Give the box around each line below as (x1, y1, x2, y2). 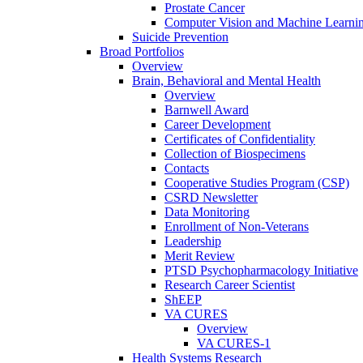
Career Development (164, 117, 271, 131)
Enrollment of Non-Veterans (164, 219, 309, 233)
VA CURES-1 (197, 335, 271, 350)
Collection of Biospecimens (164, 146, 305, 160)
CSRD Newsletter (164, 190, 258, 204)
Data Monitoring (164, 204, 250, 219)
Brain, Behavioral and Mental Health (132, 73, 321, 88)
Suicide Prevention (132, 29, 228, 44)
